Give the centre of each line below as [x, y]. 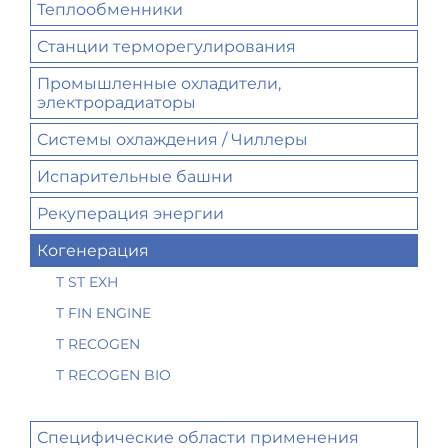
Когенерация [93, 250]
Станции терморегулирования [166, 46]
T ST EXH [87, 281]
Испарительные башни [135, 176]
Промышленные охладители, [159, 83]
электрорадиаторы [116, 102]
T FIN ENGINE [103, 312]
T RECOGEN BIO [113, 374]
